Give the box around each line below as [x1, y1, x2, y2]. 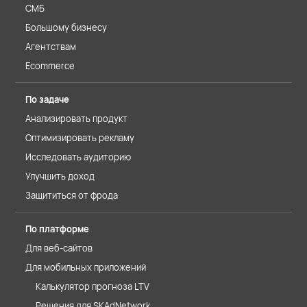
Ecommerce [25, 60, 75, 72]
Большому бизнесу [25, 21, 107, 34]
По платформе [25, 223, 89, 235]
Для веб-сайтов [25, 242, 93, 254]
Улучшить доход [25, 170, 95, 182]
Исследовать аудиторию [25, 151, 131, 163]
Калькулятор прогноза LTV [36, 280, 149, 293]
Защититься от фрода [25, 189, 118, 201]
